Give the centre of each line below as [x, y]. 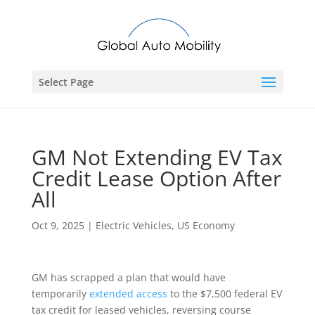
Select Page [66, 82]
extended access [128, 294]
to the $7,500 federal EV [224, 294]
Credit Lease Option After [156, 178]
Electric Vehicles [133, 225]
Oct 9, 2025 [58, 225]
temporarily [60, 294]
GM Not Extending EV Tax [157, 157]
